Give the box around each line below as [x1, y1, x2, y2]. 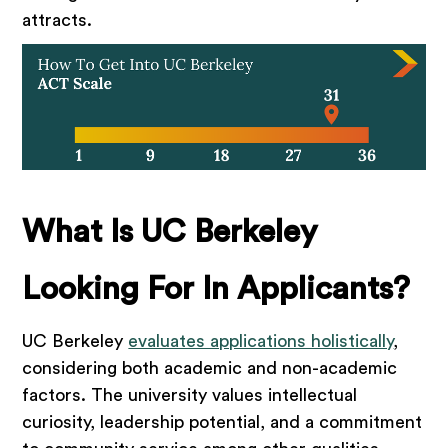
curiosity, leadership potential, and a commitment [22, 413, 423, 431]
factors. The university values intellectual [22, 386, 358, 404]
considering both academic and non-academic [22, 359, 398, 377]
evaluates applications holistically [128, 332, 394, 350]
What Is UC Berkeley [22, 216, 318, 248]
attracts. [22, 11, 93, 29]
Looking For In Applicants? [22, 273, 411, 305]
